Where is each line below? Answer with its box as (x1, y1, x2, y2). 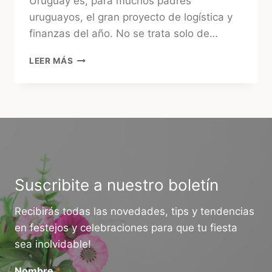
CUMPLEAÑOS (72, 91, 136, 101)
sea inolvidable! (15, 237, 91, 250)
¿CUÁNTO (72, 53, 117, 63)
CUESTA (72, 66, 109, 76)
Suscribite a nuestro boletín (15, 175, 219, 194)
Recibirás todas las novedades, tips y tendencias (15, 205, 254, 217)
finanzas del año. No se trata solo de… (29, 27, 218, 40)
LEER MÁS (29, 56, 73, 66)
